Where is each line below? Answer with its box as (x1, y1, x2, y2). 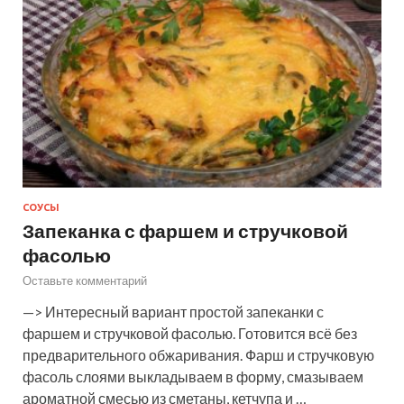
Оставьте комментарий (23, 273, 147, 289)
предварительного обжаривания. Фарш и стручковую (23, 346, 374, 364)
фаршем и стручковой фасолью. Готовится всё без (23, 325, 357, 343)
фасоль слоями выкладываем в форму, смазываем (23, 368, 363, 386)
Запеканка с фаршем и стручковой (23, 219, 348, 243)
